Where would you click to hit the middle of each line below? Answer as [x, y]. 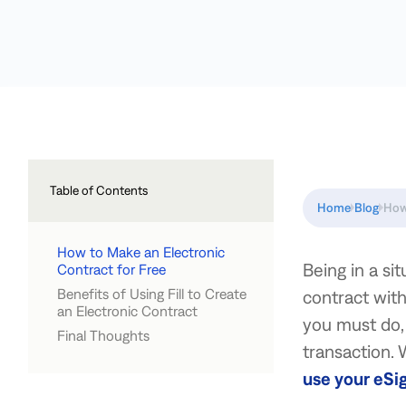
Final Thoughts [103, 335]
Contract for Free [111, 269]
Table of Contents [99, 190]
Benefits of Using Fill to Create [152, 293]
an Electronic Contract [127, 310]
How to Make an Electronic [141, 251]
